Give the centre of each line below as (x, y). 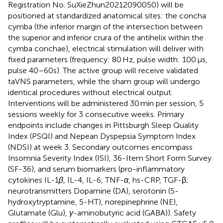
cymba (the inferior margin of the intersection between (105, 26)
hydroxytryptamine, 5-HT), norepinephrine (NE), (93, 202)
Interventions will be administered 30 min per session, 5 (106, 103)
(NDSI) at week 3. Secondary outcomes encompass (100, 147)
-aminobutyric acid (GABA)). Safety (135, 213)
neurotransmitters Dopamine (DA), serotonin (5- (93, 191)
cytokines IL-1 (33, 180)
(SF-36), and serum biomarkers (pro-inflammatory (96, 169)
